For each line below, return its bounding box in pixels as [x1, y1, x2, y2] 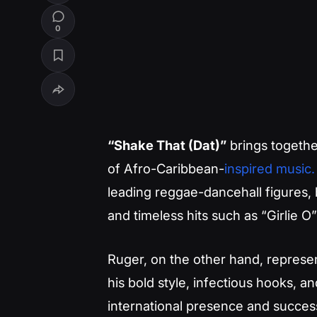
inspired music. [224, 161, 315, 177]
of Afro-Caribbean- [108, 161, 224, 177]
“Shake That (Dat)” [108, 137, 226, 154]
